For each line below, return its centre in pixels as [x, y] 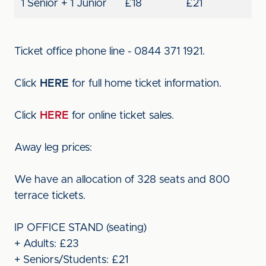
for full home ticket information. [145, 84]
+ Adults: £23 [47, 244]
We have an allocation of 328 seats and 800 [122, 180]
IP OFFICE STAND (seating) [80, 228]
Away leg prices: [53, 148]
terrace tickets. [51, 196]
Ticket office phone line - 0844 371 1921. [110, 52]
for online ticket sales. [121, 116]
